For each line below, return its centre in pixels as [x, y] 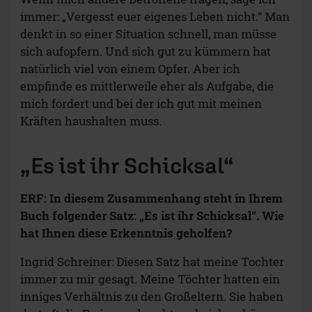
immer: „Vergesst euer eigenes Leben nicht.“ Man [155, 17]
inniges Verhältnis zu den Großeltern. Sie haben [152, 297]
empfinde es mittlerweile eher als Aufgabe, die [147, 86]
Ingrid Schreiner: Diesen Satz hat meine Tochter [152, 262]
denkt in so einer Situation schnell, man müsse [148, 34]
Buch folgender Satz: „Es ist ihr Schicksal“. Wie [152, 216]
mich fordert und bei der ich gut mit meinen [141, 104]
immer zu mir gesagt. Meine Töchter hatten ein [150, 279]
